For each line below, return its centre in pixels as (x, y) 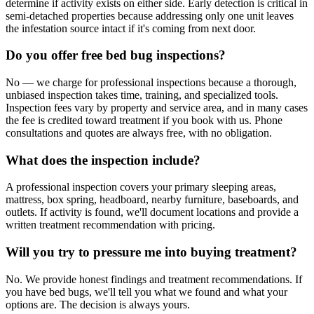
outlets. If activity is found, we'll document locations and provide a (152, 212)
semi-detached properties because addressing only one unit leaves (150, 15)
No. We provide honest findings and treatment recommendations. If (154, 279)
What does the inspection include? (103, 160)
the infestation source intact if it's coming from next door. (131, 28)
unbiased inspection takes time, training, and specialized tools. (142, 95)
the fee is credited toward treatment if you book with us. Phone (144, 121)
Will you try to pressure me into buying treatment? (151, 252)
